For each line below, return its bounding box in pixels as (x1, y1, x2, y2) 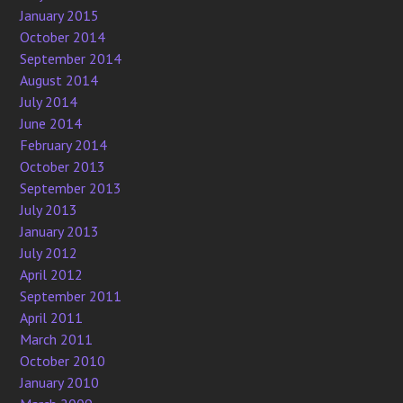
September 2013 (20, 179, 122, 197)
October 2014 (20, 28, 106, 46)
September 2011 (20, 287, 122, 305)
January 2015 (20, 6, 100, 24)
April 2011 (20, 309, 84, 327)
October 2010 (20, 352, 106, 370)
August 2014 (20, 71, 99, 89)
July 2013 (20, 201, 78, 219)
